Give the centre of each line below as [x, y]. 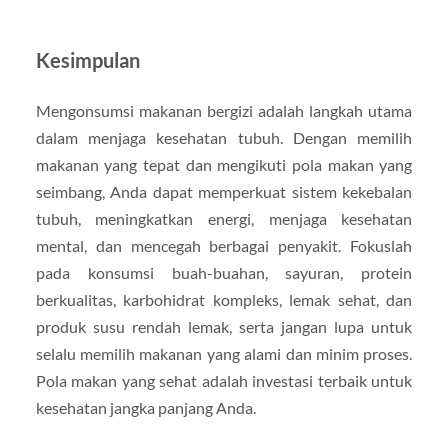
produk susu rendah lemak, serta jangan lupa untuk [224, 327]
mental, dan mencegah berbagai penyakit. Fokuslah [224, 246]
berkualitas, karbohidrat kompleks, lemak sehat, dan [224, 300]
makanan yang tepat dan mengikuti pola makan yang [224, 165]
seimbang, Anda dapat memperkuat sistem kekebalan [224, 192]
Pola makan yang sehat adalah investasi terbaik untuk [224, 381]
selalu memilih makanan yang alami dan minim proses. [224, 354]
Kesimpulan [87, 60]
